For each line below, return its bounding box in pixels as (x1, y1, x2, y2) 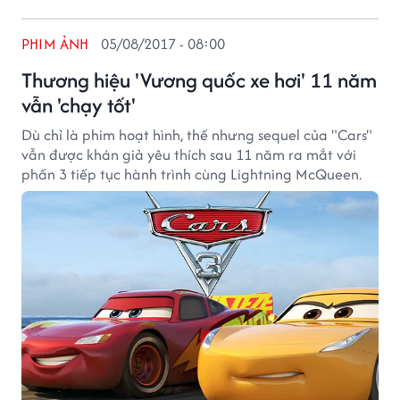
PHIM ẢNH (21, 33, 89, 54)
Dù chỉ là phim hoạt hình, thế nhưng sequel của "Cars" (21, 124, 372, 146)
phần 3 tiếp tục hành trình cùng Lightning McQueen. (21, 163, 362, 185)
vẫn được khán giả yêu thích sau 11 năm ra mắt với (21, 144, 356, 165)
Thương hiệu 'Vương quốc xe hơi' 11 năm (21, 65, 377, 95)
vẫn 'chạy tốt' (21, 90, 136, 120)
